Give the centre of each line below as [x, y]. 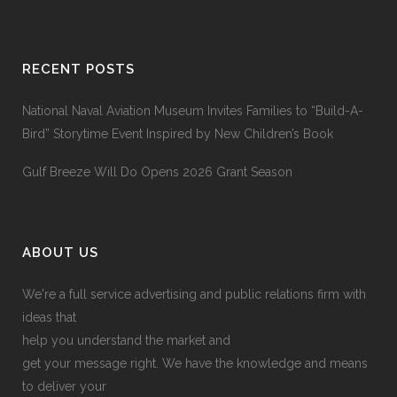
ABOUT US [60, 253]
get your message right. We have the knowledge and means [195, 363]
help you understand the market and [126, 340]
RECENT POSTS [78, 69]
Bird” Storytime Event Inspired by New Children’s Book [178, 134]
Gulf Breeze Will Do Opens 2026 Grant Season [157, 172]
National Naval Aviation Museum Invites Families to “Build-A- [193, 111]
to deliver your [64, 386]
